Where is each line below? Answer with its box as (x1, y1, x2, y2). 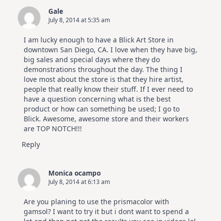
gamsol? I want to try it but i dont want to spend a (24, 206, 189, 216)
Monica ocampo (48, 168, 101, 178)
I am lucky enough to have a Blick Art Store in (24, 35, 174, 44)
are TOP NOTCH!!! (24, 123, 82, 133)
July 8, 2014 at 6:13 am (48, 177, 110, 186)
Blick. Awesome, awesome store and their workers (24, 113, 189, 123)
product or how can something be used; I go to (24, 104, 180, 113)
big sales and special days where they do (24, 54, 160, 64)
